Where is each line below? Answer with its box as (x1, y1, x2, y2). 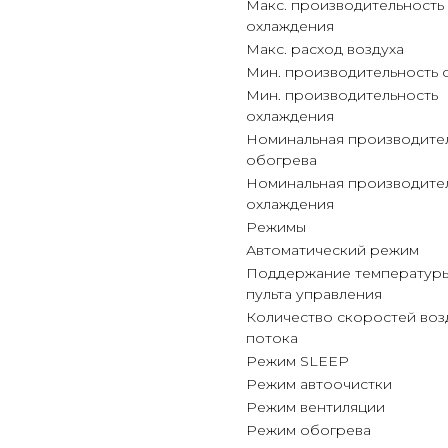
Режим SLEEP (246, 352, 349, 370)
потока (246, 329, 298, 347)
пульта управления (246, 285, 382, 303)
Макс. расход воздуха (246, 40, 404, 58)
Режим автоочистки (246, 375, 392, 393)
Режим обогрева (246, 421, 371, 439)
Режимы (246, 218, 306, 236)
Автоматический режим (246, 241, 419, 259)
